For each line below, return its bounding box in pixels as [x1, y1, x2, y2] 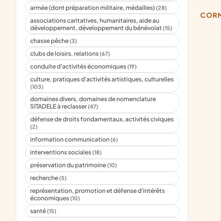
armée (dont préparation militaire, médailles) [30, 3, 156, 11]
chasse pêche [30, 37, 70, 44]
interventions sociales [30, 148, 93, 156]
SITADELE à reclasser [30, 103, 88, 110]
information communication [30, 136, 111, 144]
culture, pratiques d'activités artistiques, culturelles [30, 75, 174, 83]
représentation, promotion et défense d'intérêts [30, 187, 165, 195]
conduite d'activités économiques [30, 62, 128, 70]
